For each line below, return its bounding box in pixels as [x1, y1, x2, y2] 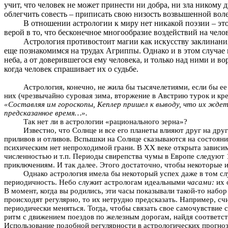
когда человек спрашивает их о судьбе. [4, 64, 138, 73]
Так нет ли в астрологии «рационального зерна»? [23, 117, 187, 126]
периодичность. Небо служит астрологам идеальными [4, 178, 187, 186]
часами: [187, 178, 216, 186]
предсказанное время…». [4, 108, 88, 117]
